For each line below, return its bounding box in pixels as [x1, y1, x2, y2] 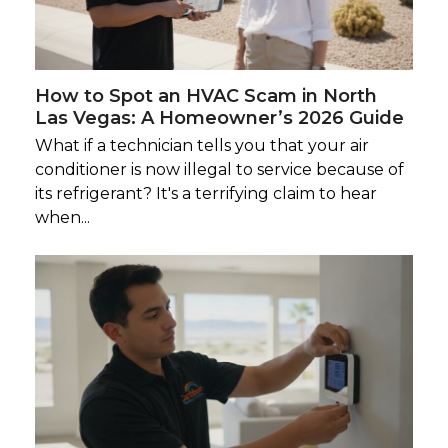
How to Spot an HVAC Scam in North [34, 84, 377, 107]
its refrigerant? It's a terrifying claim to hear [34, 183, 377, 203]
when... [34, 207, 90, 227]
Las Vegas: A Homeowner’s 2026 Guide [34, 106, 404, 129]
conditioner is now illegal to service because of [34, 159, 404, 179]
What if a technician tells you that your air [34, 135, 369, 155]
